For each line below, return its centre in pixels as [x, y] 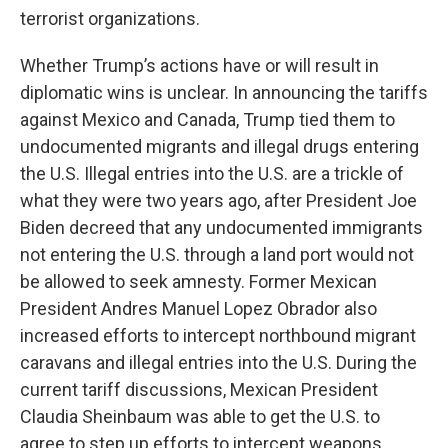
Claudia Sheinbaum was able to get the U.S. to [200, 417]
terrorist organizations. [110, 19]
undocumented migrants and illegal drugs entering [219, 147]
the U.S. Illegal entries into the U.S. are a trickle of [212, 174]
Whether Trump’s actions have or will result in [199, 66]
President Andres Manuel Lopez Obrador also [198, 309]
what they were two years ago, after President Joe [218, 201]
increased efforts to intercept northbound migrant [218, 336]
